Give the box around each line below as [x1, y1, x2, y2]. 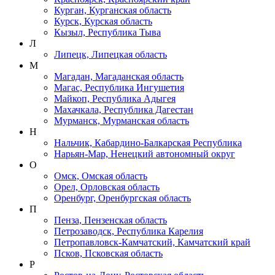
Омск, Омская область [54, 170, 147, 181]
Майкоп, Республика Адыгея [54, 93, 176, 104]
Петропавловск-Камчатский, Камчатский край [54, 236, 250, 247]
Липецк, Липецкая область [54, 48, 167, 60]
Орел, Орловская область [54, 181, 160, 192]
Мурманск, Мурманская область [54, 115, 189, 126]
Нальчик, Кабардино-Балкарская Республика [54, 137, 242, 148]
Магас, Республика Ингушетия [54, 82, 184, 93]
